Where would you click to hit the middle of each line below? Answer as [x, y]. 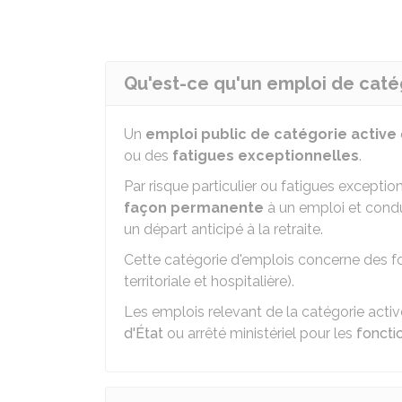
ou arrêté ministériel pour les [260, 333]
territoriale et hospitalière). [209, 281]
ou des [148, 156]
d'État [144, 333]
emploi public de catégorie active [271, 134]
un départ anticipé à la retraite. [223, 229]
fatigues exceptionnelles [266, 156]
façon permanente [194, 208]
